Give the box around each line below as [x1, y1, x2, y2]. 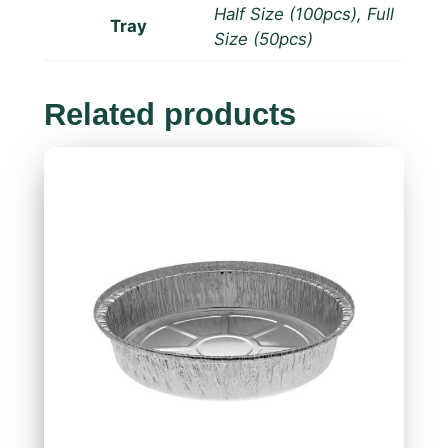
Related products [43, 97, 296, 133]
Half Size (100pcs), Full [213, 3, 394, 24]
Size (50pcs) [213, 28, 313, 49]
